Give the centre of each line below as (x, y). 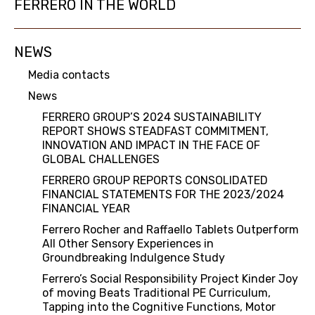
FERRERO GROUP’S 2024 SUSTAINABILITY (152, 117)
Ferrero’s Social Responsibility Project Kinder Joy (170, 279)
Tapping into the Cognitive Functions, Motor (159, 307)
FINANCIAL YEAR (86, 208)
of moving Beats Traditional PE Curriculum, (156, 293)
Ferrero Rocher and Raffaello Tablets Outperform (171, 230)
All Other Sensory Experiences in (128, 244)
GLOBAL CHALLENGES (101, 159)
